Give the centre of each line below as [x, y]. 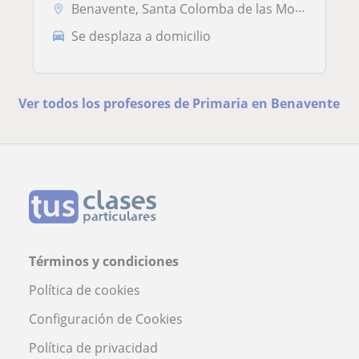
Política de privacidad [93, 347]
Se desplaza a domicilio [141, 36]
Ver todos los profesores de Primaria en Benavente [179, 103]
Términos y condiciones [104, 261]
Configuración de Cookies [106, 319]
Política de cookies [85, 290]
